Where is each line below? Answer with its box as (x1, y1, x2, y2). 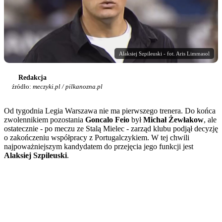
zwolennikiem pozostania (4, 115, 85, 124)
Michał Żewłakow (143, 115, 204, 124)
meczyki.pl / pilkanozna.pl (33, 82, 103, 90)
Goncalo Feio (85, 115, 129, 124)
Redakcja (18, 73, 47, 81)
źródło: (12, 82, 33, 90)
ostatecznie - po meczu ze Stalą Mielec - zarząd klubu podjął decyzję (4, 124, 218, 133)
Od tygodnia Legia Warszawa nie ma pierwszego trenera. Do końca (4, 106, 216, 115)
